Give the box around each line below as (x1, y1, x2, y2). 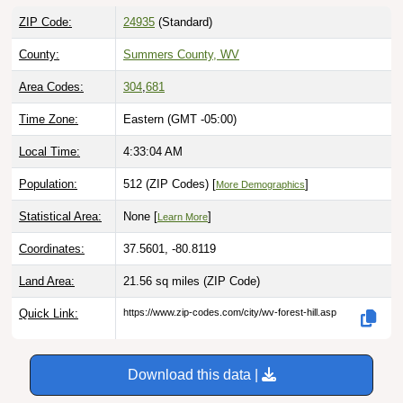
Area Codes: (19, 80, 84, 94)
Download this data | (127, 367, 262, 383)
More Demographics (216, 179, 305, 191)
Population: (19, 177, 77, 192)
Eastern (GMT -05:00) (123, 112, 237, 127)
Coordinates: (19, 242, 85, 256)
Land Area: (19, 274, 75, 289)
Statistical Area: (19, 210, 102, 224)
